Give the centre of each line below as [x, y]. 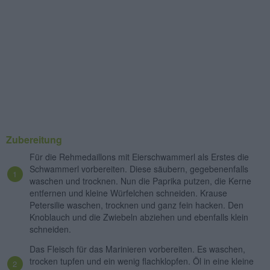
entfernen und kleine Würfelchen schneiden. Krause [128, 193]
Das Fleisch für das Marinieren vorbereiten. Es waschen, [137, 249]
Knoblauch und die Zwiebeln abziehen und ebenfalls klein [139, 217]
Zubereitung [34, 140]
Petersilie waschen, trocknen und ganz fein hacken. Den [137, 205]
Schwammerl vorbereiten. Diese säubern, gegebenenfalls [139, 169]
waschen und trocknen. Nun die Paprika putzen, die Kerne [140, 181]
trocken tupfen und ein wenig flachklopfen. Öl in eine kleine [142, 261]
